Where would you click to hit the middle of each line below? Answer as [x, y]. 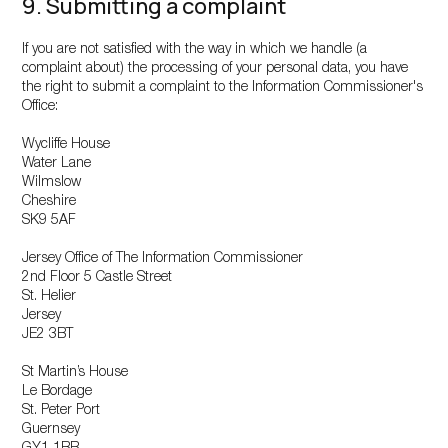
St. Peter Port [61, 411]
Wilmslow [52, 183]
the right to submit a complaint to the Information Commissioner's [223, 88]
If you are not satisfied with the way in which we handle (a [195, 50]
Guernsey [51, 430]
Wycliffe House [66, 145]
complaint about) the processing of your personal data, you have [215, 69]
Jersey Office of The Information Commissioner [163, 259]
